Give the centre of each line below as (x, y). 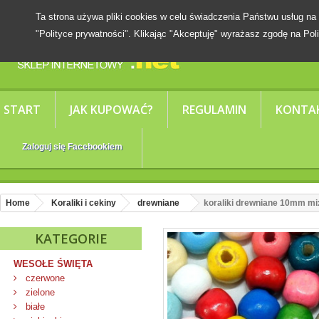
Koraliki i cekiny (84, 203)
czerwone (44, 278)
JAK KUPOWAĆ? (111, 110)
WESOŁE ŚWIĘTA (53, 264)
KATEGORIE (71, 239)
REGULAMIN (214, 110)
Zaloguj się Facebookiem (72, 147)
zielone (39, 292)
